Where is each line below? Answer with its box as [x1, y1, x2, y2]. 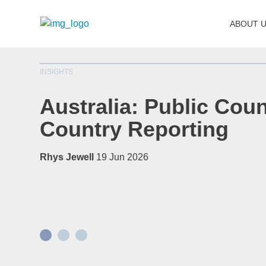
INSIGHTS [40, 68, 74, 76]
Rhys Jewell [40, 152, 94, 162]
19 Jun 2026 [96, 152, 149, 162]
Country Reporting [40, 117, 229, 141]
